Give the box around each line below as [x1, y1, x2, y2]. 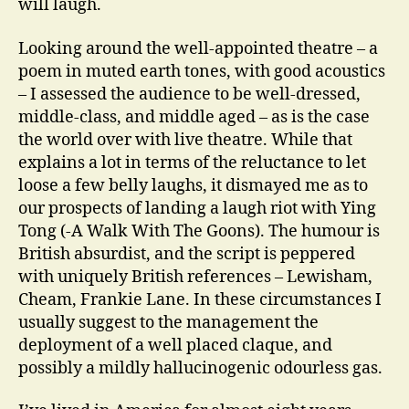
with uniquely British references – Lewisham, [18, 266, 372, 288]
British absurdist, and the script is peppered [18, 243, 355, 265]
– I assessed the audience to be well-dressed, [18, 83, 361, 105]
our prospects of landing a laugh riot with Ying [18, 197, 376, 219]
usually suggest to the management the [18, 311, 319, 333]
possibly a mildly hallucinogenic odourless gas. [18, 357, 383, 379]
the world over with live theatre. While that [18, 129, 352, 151]
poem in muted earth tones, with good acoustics [18, 60, 385, 82]
